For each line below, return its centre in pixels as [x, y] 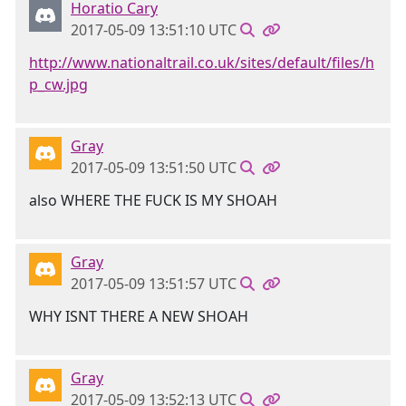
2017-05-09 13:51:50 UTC [154, 168]
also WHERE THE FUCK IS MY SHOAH [153, 200]
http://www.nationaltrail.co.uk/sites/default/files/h [202, 63]
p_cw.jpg [58, 84]
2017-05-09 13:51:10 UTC [154, 30]
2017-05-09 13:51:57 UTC [154, 284]
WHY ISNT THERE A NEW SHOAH [139, 316]
